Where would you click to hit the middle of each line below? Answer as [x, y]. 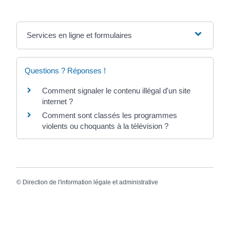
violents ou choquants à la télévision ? [106, 126]
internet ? [58, 101]
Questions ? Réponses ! [65, 70]
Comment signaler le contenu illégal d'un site [117, 90]
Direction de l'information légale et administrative [91, 182]
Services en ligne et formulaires [80, 35]
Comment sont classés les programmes [110, 115]
